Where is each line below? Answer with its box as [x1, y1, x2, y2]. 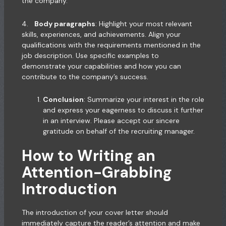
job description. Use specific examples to [21, 50, 159, 60]
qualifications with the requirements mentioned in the [21, 40, 201, 49]
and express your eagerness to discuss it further [42, 105, 203, 115]
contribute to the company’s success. [21, 72, 148, 81]
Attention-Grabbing [21, 162, 172, 183]
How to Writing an [21, 146, 155, 166]
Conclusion [42, 95, 84, 104]
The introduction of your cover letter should [21, 208, 168, 217]
